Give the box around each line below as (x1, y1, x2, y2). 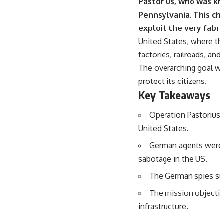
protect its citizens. (138, 76, 207, 86)
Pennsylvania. (138, 9, 192, 20)
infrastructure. (138, 201, 188, 212)
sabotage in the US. (138, 154, 207, 164)
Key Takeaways (138, 87, 210, 102)
